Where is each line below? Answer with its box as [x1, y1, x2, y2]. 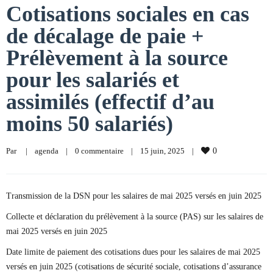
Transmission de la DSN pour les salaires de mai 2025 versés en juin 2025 [6, 191, 261, 200]
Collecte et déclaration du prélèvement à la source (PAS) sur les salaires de [6, 212, 263, 221]
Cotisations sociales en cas [6, 2, 249, 26]
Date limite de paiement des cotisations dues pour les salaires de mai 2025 [6, 247, 260, 257]
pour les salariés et [6, 68, 179, 92]
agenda [35, 146, 58, 155]
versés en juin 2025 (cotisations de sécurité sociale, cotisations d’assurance [6, 262, 261, 271]
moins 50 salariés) [6, 112, 173, 136]
